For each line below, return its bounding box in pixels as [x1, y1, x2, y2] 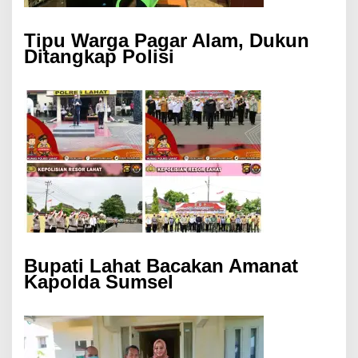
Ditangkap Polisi [24, 46, 174, 68]
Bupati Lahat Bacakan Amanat [24, 255, 298, 277]
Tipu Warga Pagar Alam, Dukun [24, 30, 309, 52]
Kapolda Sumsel [24, 271, 173, 293]
